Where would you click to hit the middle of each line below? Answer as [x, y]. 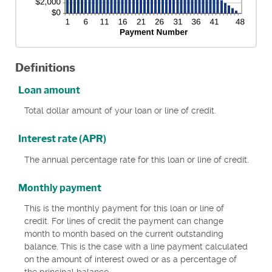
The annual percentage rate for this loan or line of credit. [137, 159]
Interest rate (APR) [62, 139]
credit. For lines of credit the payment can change [124, 221]
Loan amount [49, 90]
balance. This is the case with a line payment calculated [136, 247]
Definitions [45, 67]
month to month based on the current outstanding [124, 234]
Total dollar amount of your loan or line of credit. [120, 111]
